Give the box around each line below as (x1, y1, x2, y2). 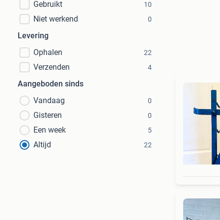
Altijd (33, 140, 51, 149)
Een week (33, 125, 66, 135)
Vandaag (33, 96, 65, 105)
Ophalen (33, 48, 62, 57)
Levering (18, 31, 49, 40)
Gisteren (33, 110, 62, 120)
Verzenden (33, 62, 70, 72)
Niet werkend (33, 14, 78, 24)
